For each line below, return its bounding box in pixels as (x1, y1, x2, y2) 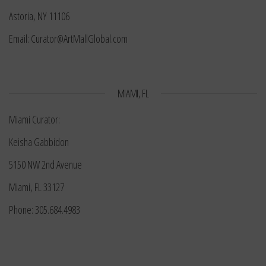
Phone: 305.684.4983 (9, 202, 80, 217)
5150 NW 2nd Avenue (9, 157, 82, 172)
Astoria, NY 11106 (9, 9, 69, 24)
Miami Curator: (9, 112, 60, 127)
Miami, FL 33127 (9, 180, 64, 195)
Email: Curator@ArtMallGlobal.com (9, 31, 128, 46)
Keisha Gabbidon (9, 135, 69, 150)
